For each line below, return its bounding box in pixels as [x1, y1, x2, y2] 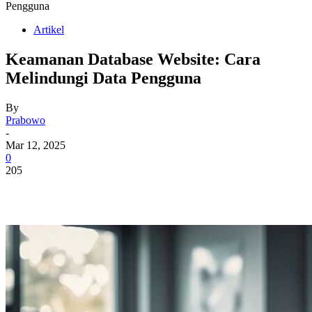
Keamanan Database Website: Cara [6, 49, 260, 68]
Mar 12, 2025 [6, 139, 65, 151]
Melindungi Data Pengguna [6, 68, 201, 87]
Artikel [33, 23, 64, 36]
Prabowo [6, 114, 45, 126]
